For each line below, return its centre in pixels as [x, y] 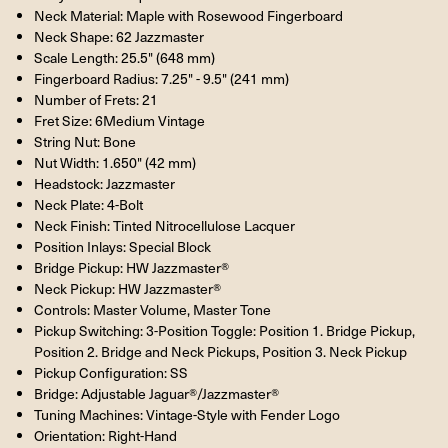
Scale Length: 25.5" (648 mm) [124, 57]
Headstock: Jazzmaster [104, 183]
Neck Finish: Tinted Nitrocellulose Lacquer [164, 225]
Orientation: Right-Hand [105, 435]
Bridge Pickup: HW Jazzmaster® [131, 267]
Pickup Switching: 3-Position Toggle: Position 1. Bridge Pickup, [224, 330]
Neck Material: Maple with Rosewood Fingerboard [188, 15]
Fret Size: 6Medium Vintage [119, 120]
